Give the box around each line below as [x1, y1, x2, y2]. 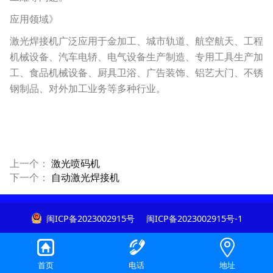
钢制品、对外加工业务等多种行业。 [9, 82, 166, 96]
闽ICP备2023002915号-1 [144, 212, 243, 224]
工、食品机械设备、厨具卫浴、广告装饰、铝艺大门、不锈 [9, 66, 263, 80]
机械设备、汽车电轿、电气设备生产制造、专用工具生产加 [9, 50, 263, 64]
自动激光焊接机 [51, 171, 119, 185]
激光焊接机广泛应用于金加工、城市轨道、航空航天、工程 [9, 34, 263, 48]
